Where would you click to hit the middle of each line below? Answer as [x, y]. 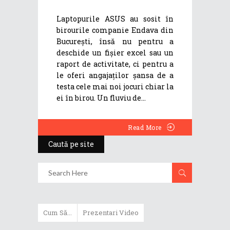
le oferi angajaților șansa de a [115, 75]
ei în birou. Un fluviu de [99, 98]
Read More [145, 128]
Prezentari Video [111, 213]
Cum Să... [57, 213]
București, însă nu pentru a [115, 42]
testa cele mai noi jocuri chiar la [115, 87]
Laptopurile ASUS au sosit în [115, 19]
